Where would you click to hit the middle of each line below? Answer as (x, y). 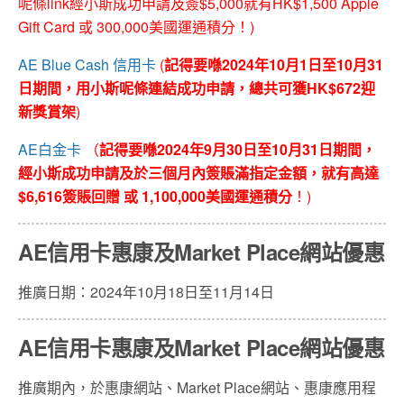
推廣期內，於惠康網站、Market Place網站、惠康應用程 (197, 387)
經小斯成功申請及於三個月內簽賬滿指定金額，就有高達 (198, 172)
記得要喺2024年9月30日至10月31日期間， (238, 149)
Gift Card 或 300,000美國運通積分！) (136, 26)
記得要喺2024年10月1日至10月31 (274, 64)
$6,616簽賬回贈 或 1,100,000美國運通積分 (155, 196)
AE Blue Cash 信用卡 (87, 64)
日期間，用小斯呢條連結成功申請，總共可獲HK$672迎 (197, 87)
